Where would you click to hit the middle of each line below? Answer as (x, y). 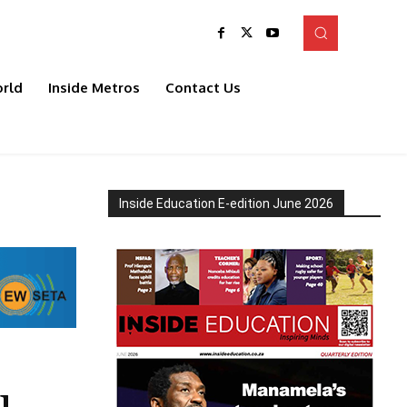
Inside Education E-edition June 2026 (226, 203)
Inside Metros (94, 88)
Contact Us (203, 88)
